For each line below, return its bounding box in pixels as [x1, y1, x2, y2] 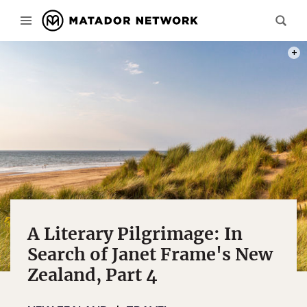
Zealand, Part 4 [27, 264, 158, 286]
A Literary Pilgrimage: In [27, 223, 243, 245]
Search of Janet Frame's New [27, 243, 273, 265]
